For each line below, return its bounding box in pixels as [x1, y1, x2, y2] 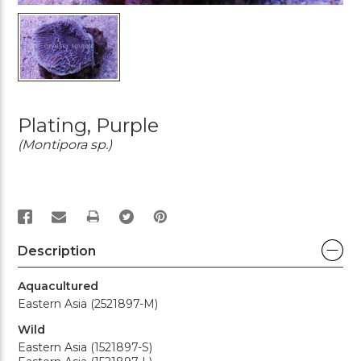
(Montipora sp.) [18, 136, 112, 152]
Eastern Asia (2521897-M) [18, 296, 158, 311]
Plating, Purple [18, 113, 159, 137]
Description [18, 243, 96, 259]
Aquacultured [18, 278, 98, 293]
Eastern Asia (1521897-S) [18, 339, 152, 355]
